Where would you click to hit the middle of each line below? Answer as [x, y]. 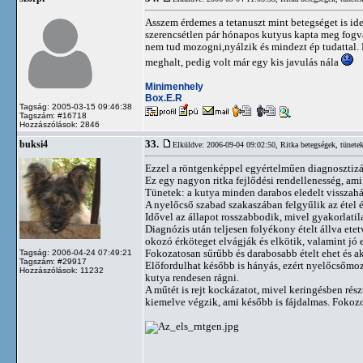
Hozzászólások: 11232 [62, 270]
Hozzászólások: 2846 [60, 124]
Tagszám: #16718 [53, 115]
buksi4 [34, 144]
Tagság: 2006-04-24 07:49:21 [76, 252]
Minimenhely [174, 86]
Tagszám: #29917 [53, 261]
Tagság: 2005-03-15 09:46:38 [76, 107]
